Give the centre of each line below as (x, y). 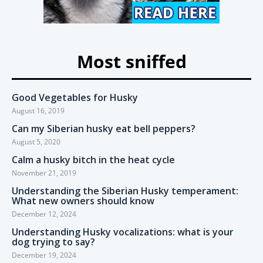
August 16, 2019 (38, 111)
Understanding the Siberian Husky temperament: (125, 191)
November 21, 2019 (44, 173)
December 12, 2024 (44, 214)
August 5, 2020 (36, 142)
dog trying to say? (53, 242)
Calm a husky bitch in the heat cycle (93, 160)
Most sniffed (131, 62)
